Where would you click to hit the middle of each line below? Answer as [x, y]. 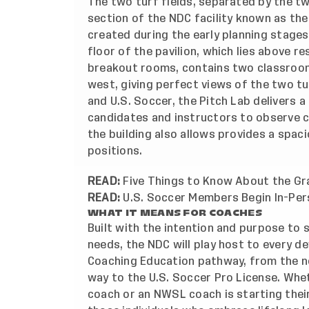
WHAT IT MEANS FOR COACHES [175, 213]
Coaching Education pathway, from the [195, 262]
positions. [115, 151]
